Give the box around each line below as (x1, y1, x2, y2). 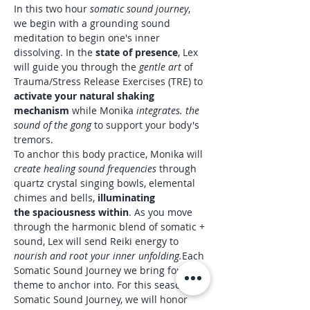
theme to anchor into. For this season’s (14, 278, 196, 291)
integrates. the (136, 104, 202, 117)
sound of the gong (14, 118, 94, 131)
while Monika (72, 104, 136, 117)
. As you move (129, 206, 195, 219)
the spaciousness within (14, 206, 129, 219)
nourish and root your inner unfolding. (14, 249, 182, 262)
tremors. (14, 133, 53, 146)
